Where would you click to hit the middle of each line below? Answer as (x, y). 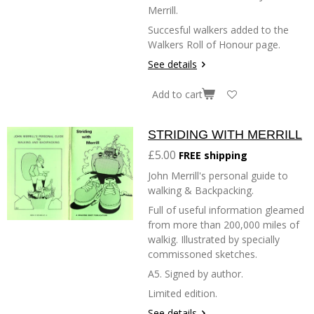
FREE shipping (213, 155)
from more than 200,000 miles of (224, 224)
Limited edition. (183, 293)
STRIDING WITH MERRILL (225, 134)
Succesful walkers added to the (218, 30)
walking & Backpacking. (201, 190)
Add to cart (177, 94)
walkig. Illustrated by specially (214, 239)
